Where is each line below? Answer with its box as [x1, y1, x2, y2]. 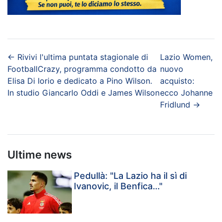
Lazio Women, [160, 52, 213, 62]
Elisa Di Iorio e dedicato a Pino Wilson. [7, 76, 152, 86]
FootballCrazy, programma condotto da [7, 64, 157, 74]
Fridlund [160, 100, 190, 110]
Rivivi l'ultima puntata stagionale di [17, 52, 148, 62]
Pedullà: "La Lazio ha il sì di [74, 170, 187, 181]
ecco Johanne [160, 88, 213, 98]
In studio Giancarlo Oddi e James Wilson [7, 88, 160, 98]
